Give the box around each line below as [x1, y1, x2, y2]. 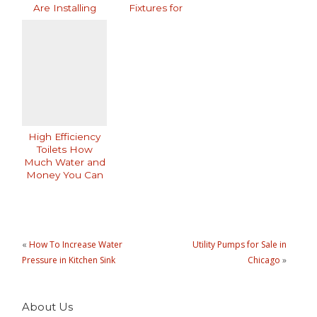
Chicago [248, 254, 281, 267]
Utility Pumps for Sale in [192, 238, 287, 251]
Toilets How [36, 144, 93, 156]
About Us [22, 299, 74, 313]
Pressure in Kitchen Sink [22, 254, 116, 267]
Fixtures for [129, 2, 183, 14]
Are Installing [33, 2, 96, 14]
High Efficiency [28, 131, 101, 143]
